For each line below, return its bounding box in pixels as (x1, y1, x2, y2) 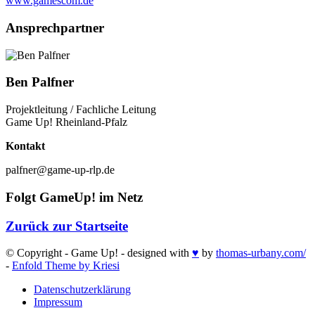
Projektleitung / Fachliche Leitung (6, 103, 156, 116)
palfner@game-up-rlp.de (6, 164, 115, 176)
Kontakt (6, 140, 45, 153)
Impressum (34, 296, 82, 309)
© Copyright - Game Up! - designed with (6, 247, 192, 259)
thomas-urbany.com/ (216, 247, 306, 259)
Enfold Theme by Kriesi (12, 259, 120, 272)
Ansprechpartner (6, 20, 104, 35)
